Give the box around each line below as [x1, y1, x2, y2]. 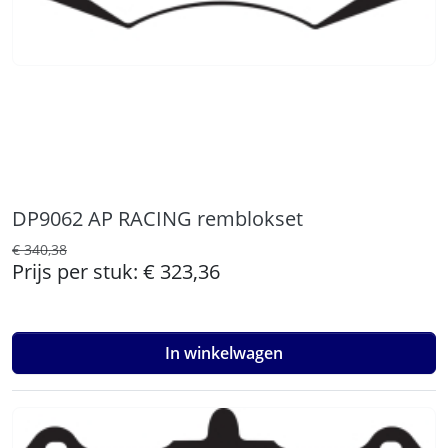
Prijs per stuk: [12, 258, 143, 285]
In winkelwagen [165, 342, 283, 364]
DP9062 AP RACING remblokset [12, 205, 303, 232]
